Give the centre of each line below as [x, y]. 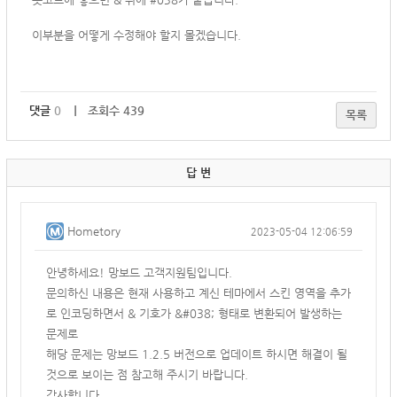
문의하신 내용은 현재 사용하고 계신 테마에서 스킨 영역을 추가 [198, 293]
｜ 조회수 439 [107, 110]
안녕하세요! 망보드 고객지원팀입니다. [139, 272]
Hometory [94, 231]
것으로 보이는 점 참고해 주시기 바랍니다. [147, 374]
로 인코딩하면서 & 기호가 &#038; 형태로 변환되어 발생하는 [194, 313]
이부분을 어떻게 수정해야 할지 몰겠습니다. [136, 35]
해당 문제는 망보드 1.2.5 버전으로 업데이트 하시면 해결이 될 [197, 354]
